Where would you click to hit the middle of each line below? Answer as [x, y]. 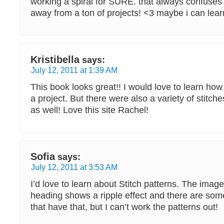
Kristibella [55, 59]
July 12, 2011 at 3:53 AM [74, 167]
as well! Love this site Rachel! [89, 110]
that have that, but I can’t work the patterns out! [124, 207]
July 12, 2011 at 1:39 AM [74, 70]
